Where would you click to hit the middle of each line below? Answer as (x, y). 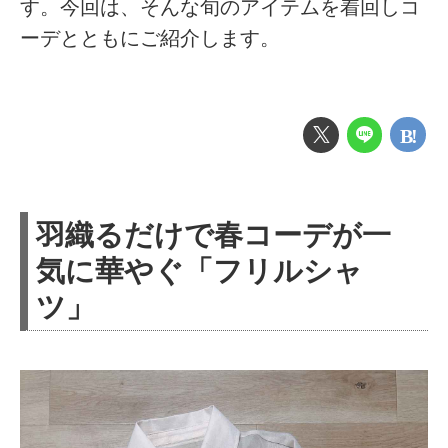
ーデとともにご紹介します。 (150, 37)
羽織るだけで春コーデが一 (214, 234)
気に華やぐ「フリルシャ (200, 270)
